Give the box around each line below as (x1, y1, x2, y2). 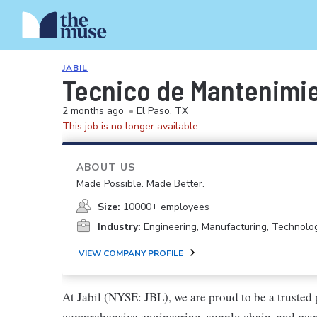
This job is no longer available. (62, 120, 200, 133)
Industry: (98, 220, 141, 234)
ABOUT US (76, 161, 135, 174)
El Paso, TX (137, 104, 188, 117)
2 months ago (62, 104, 124, 117)
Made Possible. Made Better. (76, 177, 204, 190)
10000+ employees (123, 200, 209, 214)
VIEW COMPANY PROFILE (79, 248, 183, 259)
